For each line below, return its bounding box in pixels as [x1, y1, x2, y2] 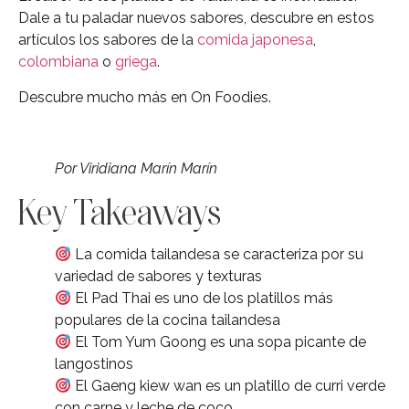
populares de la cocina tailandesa [55, 311, 280, 330]
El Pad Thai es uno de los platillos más [71, 289, 334, 308]
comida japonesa [197, 31, 313, 49]
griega [115, 53, 157, 71]
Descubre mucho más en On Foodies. [18, 88, 271, 106]
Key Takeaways [18, 192, 221, 233]
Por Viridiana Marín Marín [55, 160, 217, 178]
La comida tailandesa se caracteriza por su [71, 246, 364, 264]
